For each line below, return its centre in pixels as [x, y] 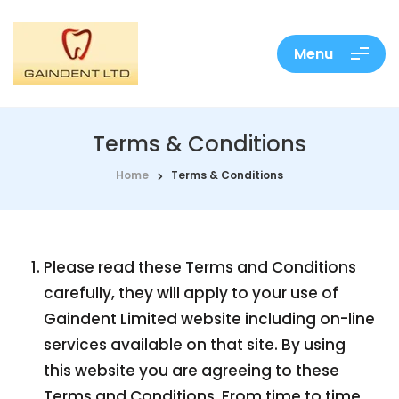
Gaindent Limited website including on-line [210, 319]
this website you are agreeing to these [192, 370]
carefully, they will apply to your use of [191, 293]
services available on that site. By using [195, 345]
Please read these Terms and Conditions [200, 267]
